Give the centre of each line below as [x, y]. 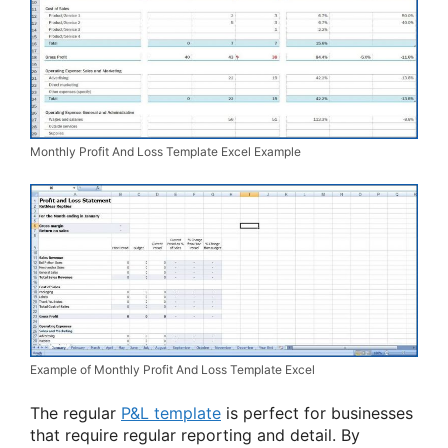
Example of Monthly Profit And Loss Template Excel [172, 369]
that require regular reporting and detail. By [195, 434]
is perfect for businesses [317, 412]
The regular [75, 412]
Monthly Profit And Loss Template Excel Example [165, 151]
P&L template [171, 412]
